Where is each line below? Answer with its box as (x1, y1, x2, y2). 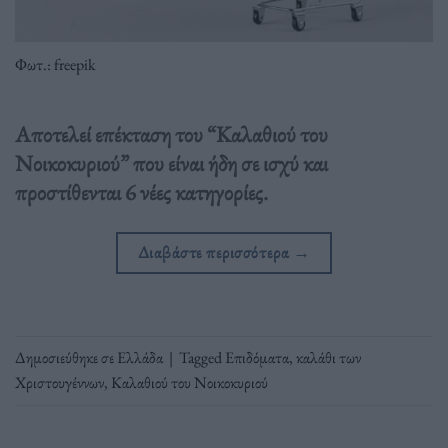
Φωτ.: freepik (15, 53, 96, 75)
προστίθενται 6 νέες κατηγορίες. (15, 177, 268, 208)
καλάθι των (296, 346, 361, 368)
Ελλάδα (117, 346, 163, 368)
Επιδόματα (225, 346, 289, 368)
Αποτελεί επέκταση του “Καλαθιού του (15, 119, 328, 150)
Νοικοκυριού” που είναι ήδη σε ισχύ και (15, 148, 328, 179)
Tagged (179, 346, 225, 368)
